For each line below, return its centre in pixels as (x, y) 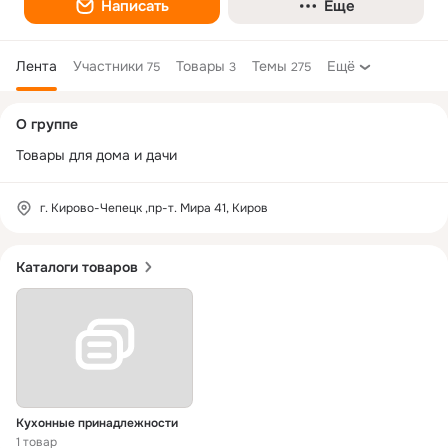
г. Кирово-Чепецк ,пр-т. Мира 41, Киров (154, 208)
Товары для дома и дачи (96, 155)
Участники (108, 66)
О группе (47, 124)
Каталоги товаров (77, 267)
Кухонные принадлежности (97, 423)
